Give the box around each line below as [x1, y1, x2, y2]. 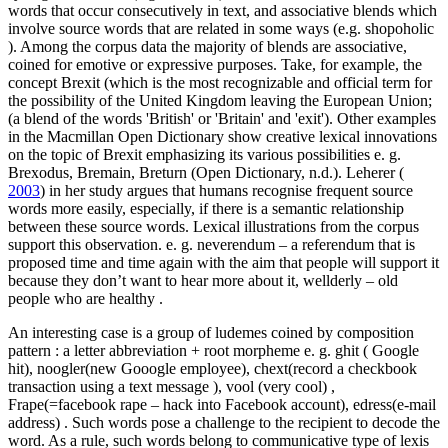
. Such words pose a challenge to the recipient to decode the [64, 413, 440, 431]
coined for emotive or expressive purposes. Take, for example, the [8, 55, 422, 73]
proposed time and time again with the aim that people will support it [8, 253, 439, 271]
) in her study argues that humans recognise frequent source [40, 181, 413, 199]
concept [8, 73, 61, 91]
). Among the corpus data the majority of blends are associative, [8, 37, 407, 55]
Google [372, 341, 419, 359]
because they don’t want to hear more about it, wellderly [8, 271, 366, 289]
